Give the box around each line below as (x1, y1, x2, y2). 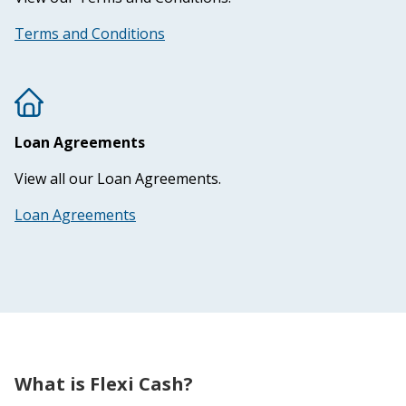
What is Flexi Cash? (14, 371, 193, 396)
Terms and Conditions (14, 23, 165, 43)
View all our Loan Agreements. (14, 168, 221, 188)
